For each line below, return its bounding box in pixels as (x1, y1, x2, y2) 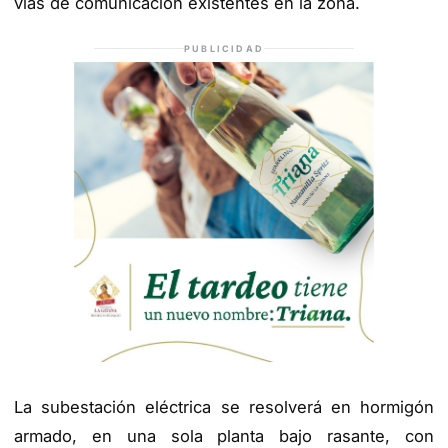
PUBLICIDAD (184, 42, 264, 54)
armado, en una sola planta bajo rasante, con (14, 425, 434, 446)
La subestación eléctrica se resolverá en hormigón (14, 396, 434, 417)
